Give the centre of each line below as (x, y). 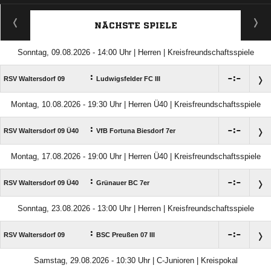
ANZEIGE (135, 10)
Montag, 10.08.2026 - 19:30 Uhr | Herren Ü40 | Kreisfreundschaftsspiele (135, 104)
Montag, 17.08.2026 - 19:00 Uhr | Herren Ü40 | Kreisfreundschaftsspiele (135, 156)
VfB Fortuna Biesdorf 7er (136, 131)
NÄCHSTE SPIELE (135, 25)
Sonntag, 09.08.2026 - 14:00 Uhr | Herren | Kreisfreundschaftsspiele (135, 52)
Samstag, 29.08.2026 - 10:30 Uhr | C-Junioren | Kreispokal (135, 260)
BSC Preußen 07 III (126, 235)
